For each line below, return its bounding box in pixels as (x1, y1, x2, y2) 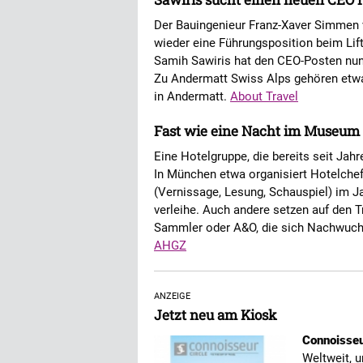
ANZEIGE (154, 291, 190, 301)
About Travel (230, 89, 298, 104)
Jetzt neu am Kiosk (154, 305, 277, 324)
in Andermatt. (154, 89, 230, 104)
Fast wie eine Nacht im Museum (154, 122, 360, 140)
